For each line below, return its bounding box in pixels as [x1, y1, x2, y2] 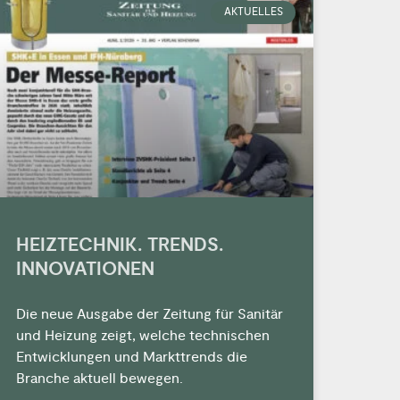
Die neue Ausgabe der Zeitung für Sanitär [15, 304, 283, 323]
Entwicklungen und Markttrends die [15, 347, 247, 366]
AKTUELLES [223, 4, 283, 19]
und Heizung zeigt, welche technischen [15, 326, 270, 345]
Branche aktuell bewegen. [15, 369, 183, 387]
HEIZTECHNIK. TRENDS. [15, 232, 223, 257]
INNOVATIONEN [15, 256, 154, 281]
